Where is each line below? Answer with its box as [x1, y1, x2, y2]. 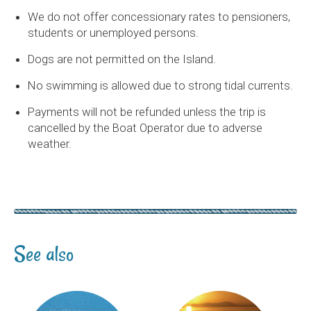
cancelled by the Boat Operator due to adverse [28, 121, 262, 135]
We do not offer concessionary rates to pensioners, [28, 10, 290, 24]
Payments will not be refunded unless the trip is [28, 105, 266, 119]
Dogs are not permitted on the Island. [28, 52, 216, 67]
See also [14, 239, 74, 269]
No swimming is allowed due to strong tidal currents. [28, 78, 296, 93]
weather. [28, 137, 72, 151]
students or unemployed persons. [28, 26, 199, 40]
